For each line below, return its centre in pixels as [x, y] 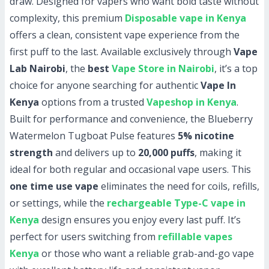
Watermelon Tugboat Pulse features [94, 136]
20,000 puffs [166, 153]
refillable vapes [195, 237]
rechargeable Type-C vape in [176, 203]
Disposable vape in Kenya [186, 18]
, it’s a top [236, 68]
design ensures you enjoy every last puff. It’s [140, 220]
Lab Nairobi [38, 68]
